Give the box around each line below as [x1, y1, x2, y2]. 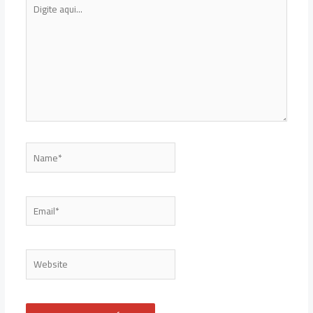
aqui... [24, 5, 48, 24]
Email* [24, 193, 51, 212]
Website [24, 247, 59, 265]
